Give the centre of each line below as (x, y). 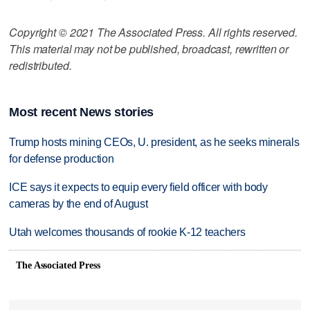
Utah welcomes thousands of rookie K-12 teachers (127, 232)
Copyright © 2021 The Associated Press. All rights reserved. (154, 32)
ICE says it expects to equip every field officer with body (138, 188)
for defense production (62, 159)
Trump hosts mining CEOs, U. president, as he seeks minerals (154, 143)
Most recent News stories (81, 112)
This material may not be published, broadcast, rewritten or (149, 48)
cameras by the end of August (79, 204)
